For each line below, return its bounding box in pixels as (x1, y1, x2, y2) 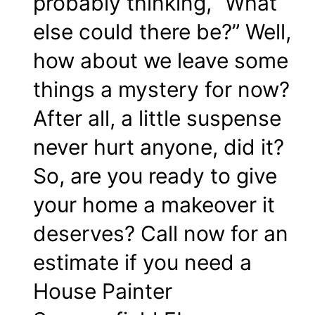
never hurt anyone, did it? (33, 134, 284, 160)
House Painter (33, 278, 172, 304)
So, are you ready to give (33, 163, 277, 189)
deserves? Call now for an (33, 221, 288, 247)
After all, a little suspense (33, 105, 281, 131)
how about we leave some (33, 48, 288, 74)
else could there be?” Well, (33, 19, 291, 45)
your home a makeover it (33, 192, 275, 218)
